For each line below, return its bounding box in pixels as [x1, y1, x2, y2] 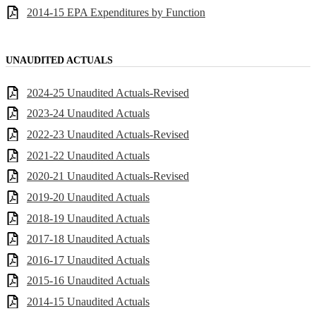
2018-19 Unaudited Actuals [27, 212, 150, 224]
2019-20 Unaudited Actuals [27, 190, 150, 203]
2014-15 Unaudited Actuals [27, 296, 150, 308]
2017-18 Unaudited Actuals [27, 233, 150, 245]
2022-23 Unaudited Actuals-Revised [27, 128, 189, 140]
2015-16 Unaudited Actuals [27, 274, 150, 287]
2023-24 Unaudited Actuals [27, 107, 150, 120]
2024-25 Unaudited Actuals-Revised [27, 86, 189, 99]
